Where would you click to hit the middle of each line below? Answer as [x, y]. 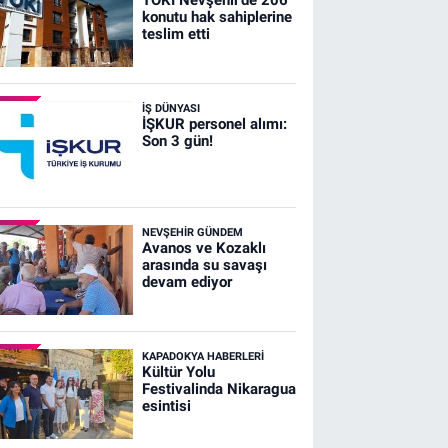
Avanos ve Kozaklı [203, 247]
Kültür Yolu [178, 371]
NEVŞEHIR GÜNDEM [192, 232]
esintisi [166, 405]
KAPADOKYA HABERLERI [202, 356]
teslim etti [175, 33]
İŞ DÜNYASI [170, 108]
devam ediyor [186, 281]
